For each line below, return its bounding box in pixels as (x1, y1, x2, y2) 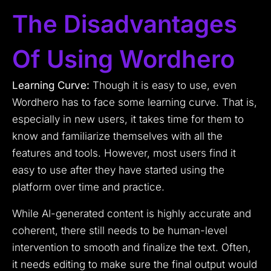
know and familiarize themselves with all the (12, 130, 223, 143)
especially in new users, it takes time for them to (12, 113, 244, 126)
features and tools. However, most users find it (12, 147, 236, 160)
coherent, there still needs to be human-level (12, 224, 227, 237)
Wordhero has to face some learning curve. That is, (12, 96, 257, 109)
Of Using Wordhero (12, 44, 235, 74)
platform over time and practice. (12, 181, 165, 194)
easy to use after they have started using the (12, 164, 224, 177)
